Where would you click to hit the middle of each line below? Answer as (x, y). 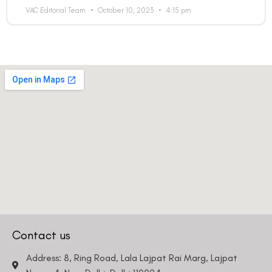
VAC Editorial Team (56, 11)
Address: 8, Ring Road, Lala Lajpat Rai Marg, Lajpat (131, 258)
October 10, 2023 (126, 11)
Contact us (41, 235)
